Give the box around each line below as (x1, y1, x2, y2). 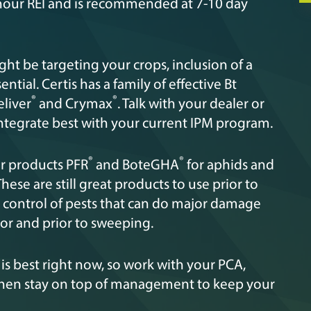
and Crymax (36, 96, 112, 112)
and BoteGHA (93, 158, 179, 173)
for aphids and (184, 158, 274, 173)
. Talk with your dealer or (117, 96, 264, 112)
